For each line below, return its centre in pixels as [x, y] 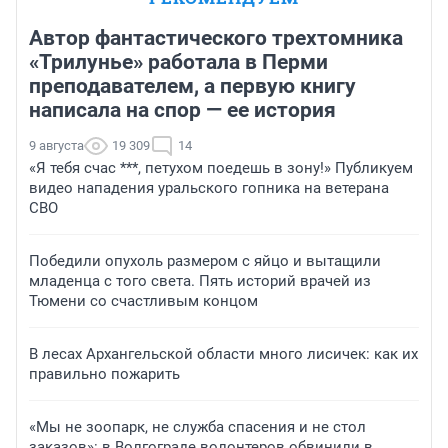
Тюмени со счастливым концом [143, 301]
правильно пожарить [104, 374]
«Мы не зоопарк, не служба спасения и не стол [197, 427]
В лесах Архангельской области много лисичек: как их [223, 354]
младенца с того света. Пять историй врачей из [200, 281]
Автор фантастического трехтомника [216, 38]
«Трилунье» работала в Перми [178, 62]
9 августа [56, 146]
